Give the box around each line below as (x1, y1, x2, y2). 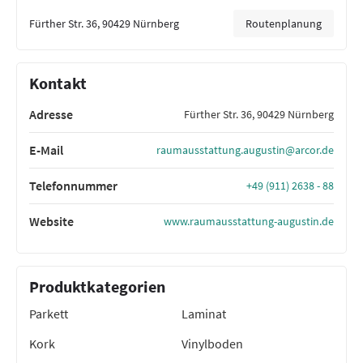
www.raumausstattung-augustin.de (164, 213, 334, 228)
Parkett (29, 305, 68, 322)
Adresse (29, 105, 73, 122)
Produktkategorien (29, 275, 165, 297)
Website (29, 212, 74, 229)
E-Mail (29, 141, 63, 158)
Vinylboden (181, 335, 243, 352)
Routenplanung (246, 15, 322, 31)
